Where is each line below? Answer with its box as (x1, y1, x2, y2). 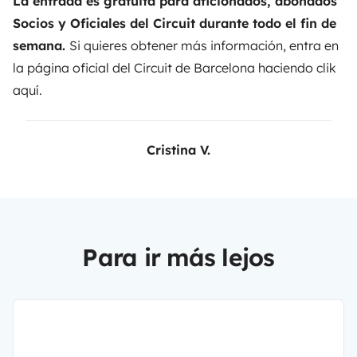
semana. (13, 37, 69, 53)
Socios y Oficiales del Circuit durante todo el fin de (13, 14, 336, 31)
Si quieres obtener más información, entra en (69, 37, 339, 53)
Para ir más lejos (82, 241, 275, 273)
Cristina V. (147, 141, 210, 158)
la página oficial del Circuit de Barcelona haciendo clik (13, 59, 336, 76)
